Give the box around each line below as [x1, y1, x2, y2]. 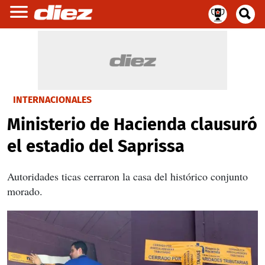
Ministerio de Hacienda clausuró [7, 114, 257, 135]
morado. [7, 184, 43, 198]
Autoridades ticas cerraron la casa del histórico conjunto [7, 169, 248, 183]
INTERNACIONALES [13, 94, 92, 105]
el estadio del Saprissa [7, 136, 185, 157]
